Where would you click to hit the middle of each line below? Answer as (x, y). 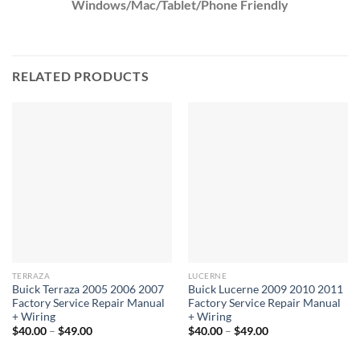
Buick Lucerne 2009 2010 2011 (265, 289)
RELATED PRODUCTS (81, 76)
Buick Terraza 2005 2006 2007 (88, 289)
